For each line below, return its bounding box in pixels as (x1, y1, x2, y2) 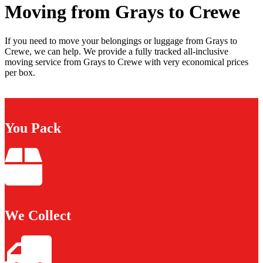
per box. (5, 67, 35, 77)
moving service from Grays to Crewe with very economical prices (5, 56, 248, 67)
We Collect (5, 207, 71, 223)
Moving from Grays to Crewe (5, 1, 240, 23)
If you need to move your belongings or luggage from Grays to (5, 35, 237, 46)
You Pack (5, 120, 61, 136)
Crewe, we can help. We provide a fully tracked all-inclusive (5, 46, 228, 56)
